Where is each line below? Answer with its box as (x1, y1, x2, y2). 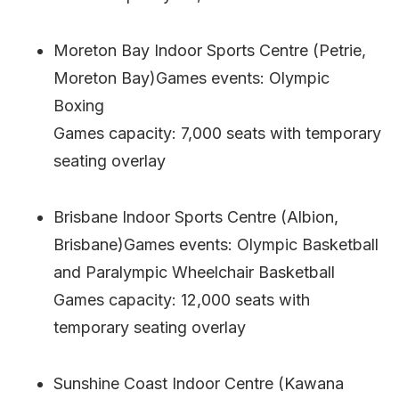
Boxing (53, 95, 104, 115)
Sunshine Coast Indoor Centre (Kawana (53, 373, 344, 393)
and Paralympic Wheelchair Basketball (53, 262, 335, 281)
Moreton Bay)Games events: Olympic (53, 68, 330, 87)
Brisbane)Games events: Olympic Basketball (53, 234, 379, 254)
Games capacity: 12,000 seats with (53, 289, 310, 309)
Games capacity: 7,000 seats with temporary (53, 123, 381, 142)
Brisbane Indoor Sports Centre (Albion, (53, 207, 338, 226)
